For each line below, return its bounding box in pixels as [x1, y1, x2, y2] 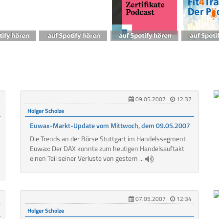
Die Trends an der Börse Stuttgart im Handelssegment [29, 133, 186, 144]
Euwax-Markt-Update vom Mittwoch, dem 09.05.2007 [29, 120, 190, 131]
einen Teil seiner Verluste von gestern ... [29, 153, 145, 164]
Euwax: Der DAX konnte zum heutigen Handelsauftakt [29, 143, 184, 154]
